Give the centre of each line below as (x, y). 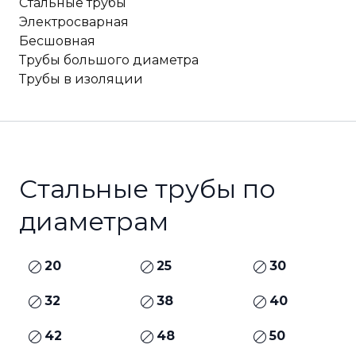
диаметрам (94, 221)
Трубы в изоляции (81, 79)
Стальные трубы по (147, 189)
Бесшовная (57, 41)
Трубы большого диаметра (109, 60)
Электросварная (74, 22)
